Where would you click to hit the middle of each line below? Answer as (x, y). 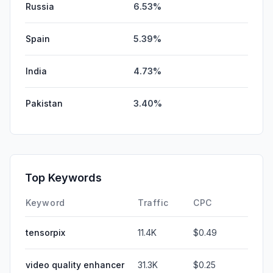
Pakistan (44, 103)
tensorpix (45, 232)
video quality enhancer (75, 264)
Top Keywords (63, 177)
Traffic (153, 202)
